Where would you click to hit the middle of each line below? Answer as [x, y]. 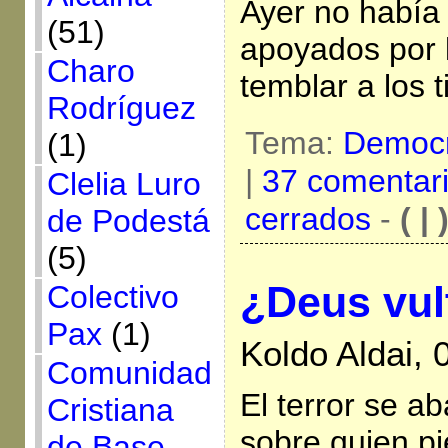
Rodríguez [121, 108]
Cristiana [110, 410]
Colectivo [112, 297]
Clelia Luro [123, 184]
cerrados [307, 218]
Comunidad [129, 373]
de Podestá [128, 221]
